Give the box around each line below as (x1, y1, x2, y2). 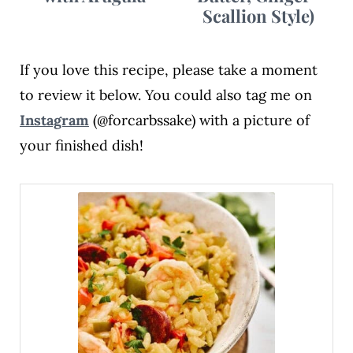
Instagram (19, 110, 89, 129)
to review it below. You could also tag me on (19, 85, 312, 104)
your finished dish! (19, 136, 143, 154)
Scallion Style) (202, 3, 314, 28)
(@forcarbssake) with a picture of (88, 110, 310, 129)
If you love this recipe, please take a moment (19, 60, 318, 79)
